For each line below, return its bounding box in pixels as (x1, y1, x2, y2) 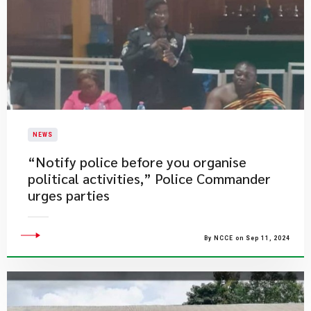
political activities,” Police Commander (28, 169, 271, 187)
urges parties (28, 186, 110, 204)
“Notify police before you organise (28, 153, 246, 171)
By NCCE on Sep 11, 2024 (204, 235, 290, 242)
